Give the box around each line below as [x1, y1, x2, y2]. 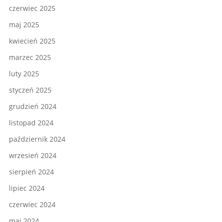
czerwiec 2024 [9, 200, 55, 210]
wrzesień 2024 [9, 151, 56, 161]
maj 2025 [9, 20, 39, 30]
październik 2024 [9, 134, 65, 144]
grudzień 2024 [9, 102, 56, 111]
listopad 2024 [9, 118, 54, 128]
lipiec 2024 [9, 183, 45, 193]
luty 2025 [9, 69, 39, 79]
